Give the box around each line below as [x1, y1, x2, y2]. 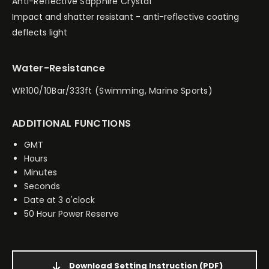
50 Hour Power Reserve [24, 208, 119, 220]
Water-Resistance [12, 61, 106, 76]
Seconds [24, 180, 60, 193]
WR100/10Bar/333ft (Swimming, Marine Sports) [12, 85, 213, 97]
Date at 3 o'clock [24, 194, 95, 207]
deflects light [12, 26, 67, 39]
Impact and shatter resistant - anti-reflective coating [12, 11, 239, 23]
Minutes [24, 166, 57, 179]
